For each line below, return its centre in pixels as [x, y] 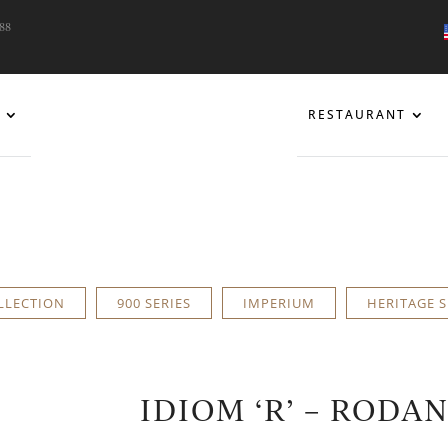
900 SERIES [153, 302]
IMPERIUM [278, 302]
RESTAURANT [357, 114]
